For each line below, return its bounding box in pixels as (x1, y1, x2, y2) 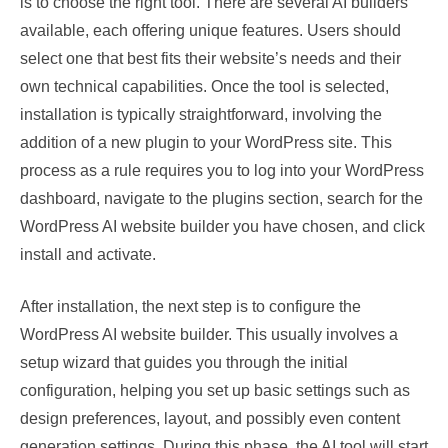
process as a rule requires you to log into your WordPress (20, 162, 424, 179)
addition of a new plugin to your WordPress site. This (20, 134, 392, 151)
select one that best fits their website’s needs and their (20, 50, 401, 67)
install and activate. (20, 246, 156, 263)
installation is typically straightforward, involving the (20, 106, 382, 123)
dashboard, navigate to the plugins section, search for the (20, 190, 423, 207)
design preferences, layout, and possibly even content (20, 410, 400, 427)
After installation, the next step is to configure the (20, 298, 361, 315)
